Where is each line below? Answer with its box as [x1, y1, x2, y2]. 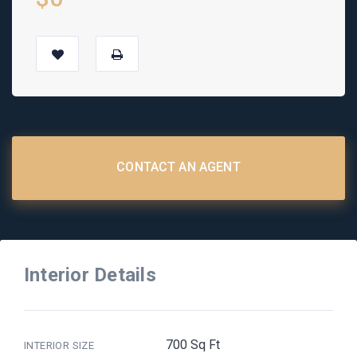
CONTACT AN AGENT [116, 159, 241, 175]
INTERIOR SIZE [24, 339, 95, 351]
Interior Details [24, 263, 156, 286]
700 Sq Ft [166, 336, 221, 352]
